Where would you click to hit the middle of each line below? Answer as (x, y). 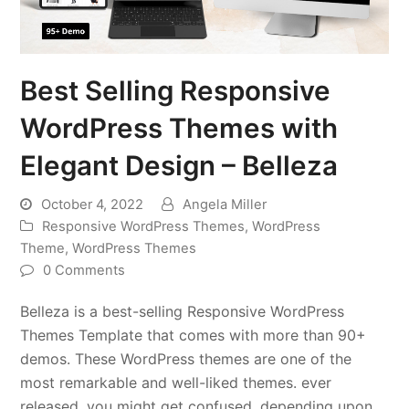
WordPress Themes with (179, 127)
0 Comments (84, 270)
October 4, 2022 (93, 204)
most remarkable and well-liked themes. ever (176, 382)
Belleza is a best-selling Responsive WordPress (183, 311)
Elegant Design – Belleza (179, 165)
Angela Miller (225, 204)
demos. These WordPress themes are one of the (186, 358)
